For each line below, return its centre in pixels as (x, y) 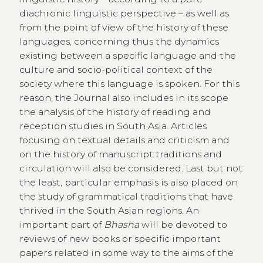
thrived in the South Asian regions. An (109, 210)
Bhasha (121, 224)
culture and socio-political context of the (116, 69)
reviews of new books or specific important (120, 238)
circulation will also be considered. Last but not (131, 168)
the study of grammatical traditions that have (126, 196)
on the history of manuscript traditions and (120, 154)
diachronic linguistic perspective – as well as (124, 13)
